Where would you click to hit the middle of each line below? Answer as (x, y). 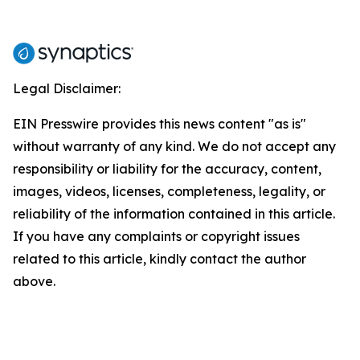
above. (34, 281)
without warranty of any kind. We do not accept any (174, 146)
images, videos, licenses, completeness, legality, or (169, 191)
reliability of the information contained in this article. (174, 214)
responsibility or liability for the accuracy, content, (167, 169)
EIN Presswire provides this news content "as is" (160, 124)
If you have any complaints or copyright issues (156, 236)
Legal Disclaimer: (67, 88)
